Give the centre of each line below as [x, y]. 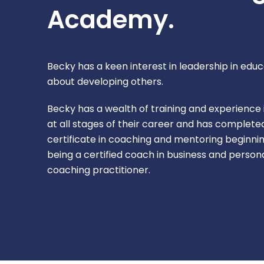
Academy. [111, 20]
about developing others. [105, 82]
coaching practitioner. [99, 170]
